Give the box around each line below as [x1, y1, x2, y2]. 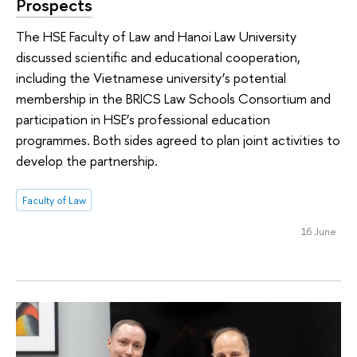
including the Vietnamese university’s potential [16, 69, 286, 88]
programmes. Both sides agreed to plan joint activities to [16, 131, 340, 150]
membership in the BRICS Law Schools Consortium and [16, 89, 331, 108]
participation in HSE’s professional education [16, 110, 270, 129]
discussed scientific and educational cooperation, [16, 48, 300, 67]
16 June [300, 224, 336, 239]
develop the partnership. [16, 151, 158, 171]
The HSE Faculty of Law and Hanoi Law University [16, 27, 296, 46]
